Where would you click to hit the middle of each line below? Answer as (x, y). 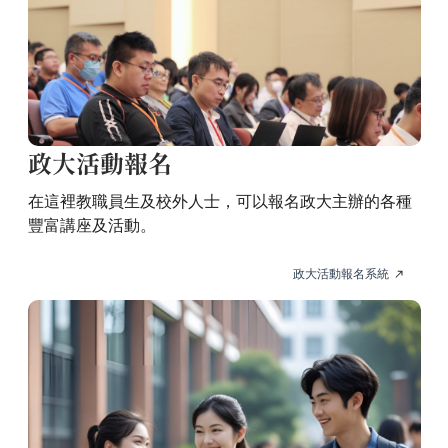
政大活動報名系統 (340, 274)
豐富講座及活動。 (91, 226)
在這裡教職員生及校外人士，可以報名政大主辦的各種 (219, 202)
